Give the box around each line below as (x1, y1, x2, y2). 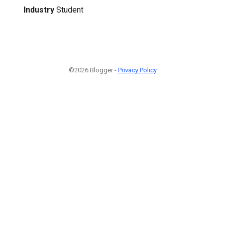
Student (56, 5, 83, 15)
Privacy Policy (118, 66, 157, 74)
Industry (24, 5, 54, 15)
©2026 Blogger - (68, 66, 118, 74)
